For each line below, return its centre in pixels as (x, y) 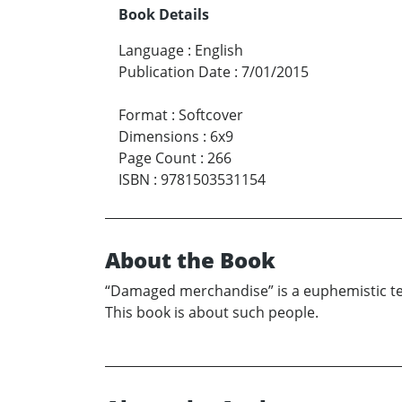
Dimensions (159, 137)
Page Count (157, 158)
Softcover (211, 115)
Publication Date (175, 72)
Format (143, 115)
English (219, 51)
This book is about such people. (212, 313)
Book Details (164, 15)
